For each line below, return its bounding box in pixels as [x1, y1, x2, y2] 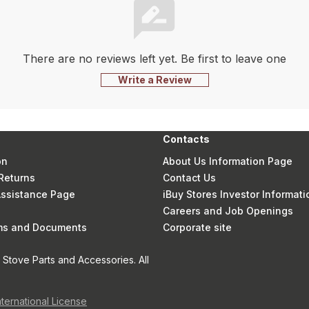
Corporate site [163, 221, 232, 233]
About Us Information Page [163, 155, 293, 167]
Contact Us [163, 172, 217, 183]
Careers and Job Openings [163, 205, 294, 217]
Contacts [163, 133, 210, 145]
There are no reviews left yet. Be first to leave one [23, 52, 286, 66]
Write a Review [117, 74, 192, 86]
